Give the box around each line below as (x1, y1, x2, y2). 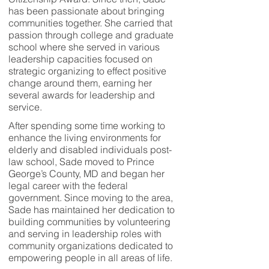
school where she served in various (8, 41, 160, 53)
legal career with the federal (8, 180, 128, 192)
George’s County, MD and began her (8, 168, 165, 180)
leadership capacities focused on (8, 53, 153, 65)
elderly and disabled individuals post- (8, 144, 172, 156)
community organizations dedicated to (8, 240, 173, 252)
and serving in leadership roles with (8, 228, 162, 240)
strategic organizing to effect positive (8, 65, 166, 77)
